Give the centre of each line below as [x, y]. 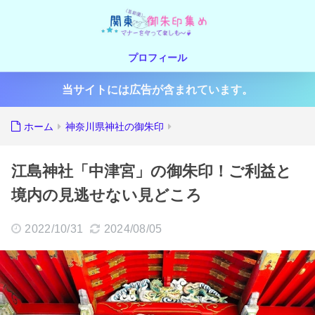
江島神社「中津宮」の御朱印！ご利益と [152, 171]
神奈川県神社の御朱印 [115, 127]
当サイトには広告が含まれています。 [157, 90]
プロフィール [157, 58]
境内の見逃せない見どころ [107, 195]
